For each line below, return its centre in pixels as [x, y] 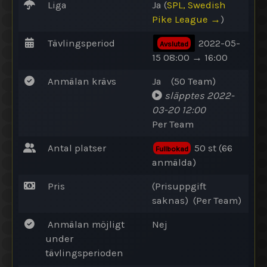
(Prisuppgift [179, 186]
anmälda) [174, 162]
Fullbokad [172, 148]
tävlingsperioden [84, 253]
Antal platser [76, 148]
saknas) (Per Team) [197, 200]
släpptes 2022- [199, 95]
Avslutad [174, 44]
